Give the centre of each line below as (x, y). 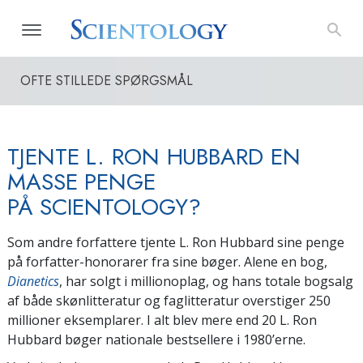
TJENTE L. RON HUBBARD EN (154, 157)
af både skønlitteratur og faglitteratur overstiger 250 (169, 301)
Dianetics (33, 281)
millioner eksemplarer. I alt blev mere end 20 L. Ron (162, 320)
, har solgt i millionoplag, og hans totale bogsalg (206, 281)
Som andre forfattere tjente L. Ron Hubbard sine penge (176, 242)
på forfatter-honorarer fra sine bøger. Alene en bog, (167, 262)
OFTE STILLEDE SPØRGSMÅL (107, 81)
